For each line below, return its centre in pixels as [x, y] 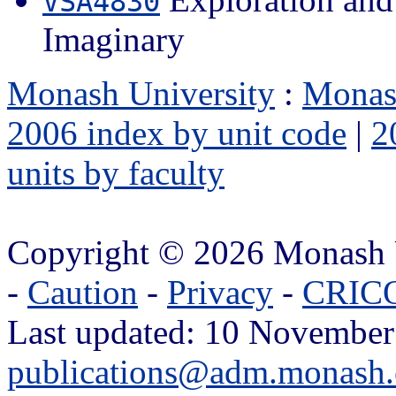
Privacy [220, 292]
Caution [83, 292]
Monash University [141, 93]
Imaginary [114, 39]
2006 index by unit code [177, 133]
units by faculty [116, 172]
